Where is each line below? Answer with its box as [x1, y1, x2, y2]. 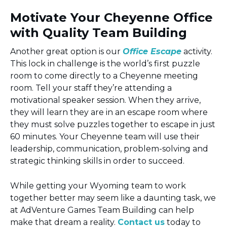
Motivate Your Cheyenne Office [10, 10, 213, 25]
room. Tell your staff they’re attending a [10, 83, 172, 93]
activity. [181, 47, 212, 57]
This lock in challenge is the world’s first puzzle [10, 59, 200, 69]
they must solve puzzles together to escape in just [10, 120, 215, 130]
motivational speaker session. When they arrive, [10, 95, 201, 105]
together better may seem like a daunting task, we [10, 193, 216, 203]
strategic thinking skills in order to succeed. [10, 156, 184, 166]
